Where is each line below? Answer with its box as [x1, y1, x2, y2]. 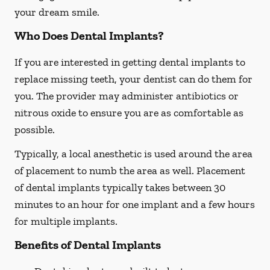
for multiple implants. [14, 215, 118, 228]
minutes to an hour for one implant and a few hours [14, 198, 255, 211]
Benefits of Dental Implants [14, 237, 161, 252]
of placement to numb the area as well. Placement [14, 164, 245, 177]
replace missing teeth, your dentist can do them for [14, 72, 253, 86]
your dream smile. [14, 5, 99, 19]
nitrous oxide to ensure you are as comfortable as [14, 106, 243, 119]
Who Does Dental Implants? [14, 28, 164, 43]
